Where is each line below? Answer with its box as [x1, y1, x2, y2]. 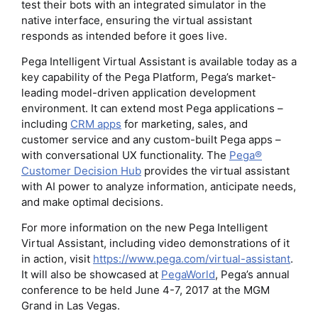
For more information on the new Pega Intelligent [21, 220, 268, 234]
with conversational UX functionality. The [21, 148, 229, 162]
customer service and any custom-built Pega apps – [21, 132, 281, 146]
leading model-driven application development [21, 85, 256, 99]
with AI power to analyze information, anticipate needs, [21, 179, 296, 193]
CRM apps [70, 116, 121, 131]
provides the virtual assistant [141, 163, 290, 177]
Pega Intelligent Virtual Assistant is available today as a [21, 54, 297, 68]
